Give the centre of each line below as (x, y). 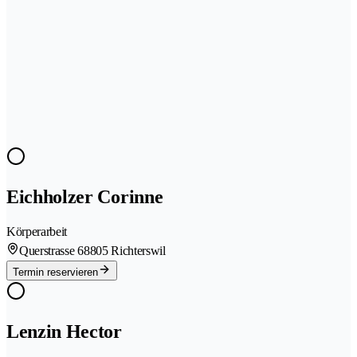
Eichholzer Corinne (85, 196)
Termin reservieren (55, 272)
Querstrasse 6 (51, 250)
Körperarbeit (37, 231)
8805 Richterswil (124, 250)
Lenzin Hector (64, 331)
